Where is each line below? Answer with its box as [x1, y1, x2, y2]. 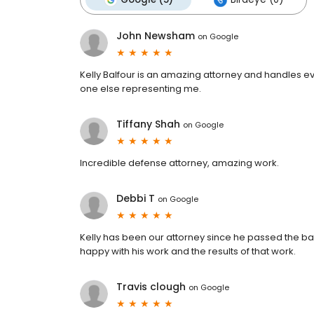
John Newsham [116, 29, 195, 43]
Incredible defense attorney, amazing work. [80, 156, 279, 170]
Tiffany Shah [116, 117, 180, 132]
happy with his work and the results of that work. [80, 245, 296, 259]
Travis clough [116, 280, 186, 294]
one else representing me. [80, 82, 201, 96]
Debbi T [116, 191, 155, 206]
